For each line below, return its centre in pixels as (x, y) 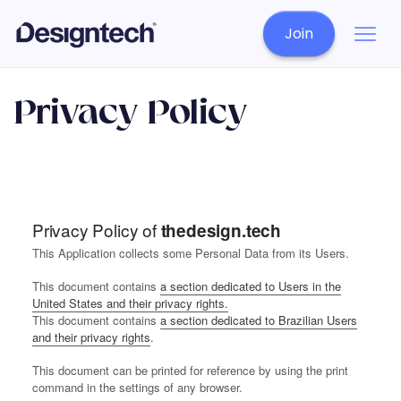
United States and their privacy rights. (130, 303)
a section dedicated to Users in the (251, 286)
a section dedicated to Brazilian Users (259, 320)
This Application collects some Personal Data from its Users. (191, 253)
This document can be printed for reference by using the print (190, 371)
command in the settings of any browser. (137, 388)
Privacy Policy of (97, 230)
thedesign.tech (221, 231)
